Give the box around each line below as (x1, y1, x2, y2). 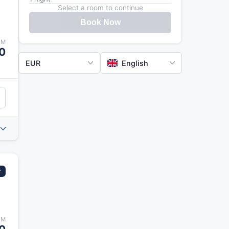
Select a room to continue (57, 4, 143, 12)
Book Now (80, 18, 121, 27)
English (122, 58, 148, 67)
